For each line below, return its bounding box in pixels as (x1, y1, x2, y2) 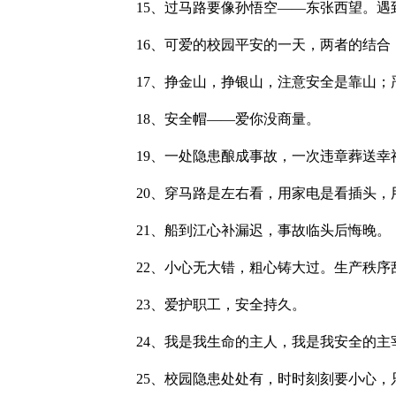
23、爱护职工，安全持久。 (108, 297, 306, 312)
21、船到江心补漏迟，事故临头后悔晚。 (108, 223, 391, 238)
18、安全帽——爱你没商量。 (108, 111, 320, 126)
